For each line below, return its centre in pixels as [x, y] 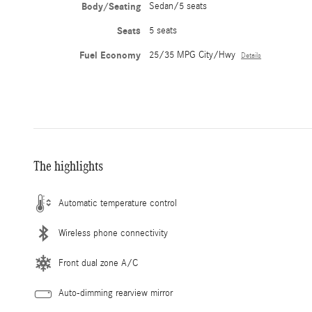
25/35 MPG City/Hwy [193, 55]
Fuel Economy [110, 56]
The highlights [68, 166]
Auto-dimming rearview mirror [116, 294]
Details [251, 56]
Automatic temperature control [118, 204]
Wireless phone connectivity [113, 234]
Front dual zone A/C [98, 264]
